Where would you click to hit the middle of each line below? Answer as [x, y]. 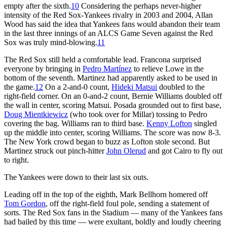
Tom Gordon [25, 203]
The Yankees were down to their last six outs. [76, 177]
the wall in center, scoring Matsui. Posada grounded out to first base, [113, 105]
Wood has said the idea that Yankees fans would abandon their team [112, 24]
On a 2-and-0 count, [77, 87]
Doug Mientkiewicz [36, 114]
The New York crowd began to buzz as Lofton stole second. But [107, 141]
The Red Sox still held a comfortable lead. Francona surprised [103, 59]
